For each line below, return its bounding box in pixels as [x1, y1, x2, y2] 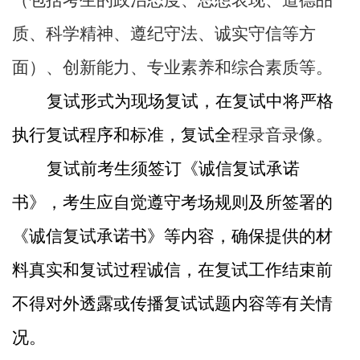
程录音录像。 [231, 125, 333, 145]
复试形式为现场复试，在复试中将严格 [47, 92, 333, 111]
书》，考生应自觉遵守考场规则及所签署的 [12, 193, 333, 212]
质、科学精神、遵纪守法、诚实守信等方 [12, 24, 316, 43]
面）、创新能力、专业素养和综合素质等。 [12, 58, 333, 77]
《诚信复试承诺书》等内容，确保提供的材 [12, 227, 333, 246]
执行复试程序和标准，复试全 [12, 125, 231, 145]
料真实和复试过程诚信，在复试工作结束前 [12, 260, 333, 280]
